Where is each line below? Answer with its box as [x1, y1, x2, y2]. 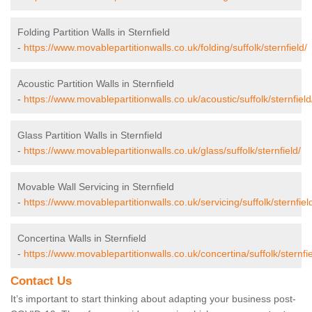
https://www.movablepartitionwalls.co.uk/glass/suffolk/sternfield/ [24, 145, 301, 157]
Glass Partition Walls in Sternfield [17, 130, 162, 141]
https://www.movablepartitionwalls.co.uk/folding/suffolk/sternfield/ [24, 42, 307, 54]
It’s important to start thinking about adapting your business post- [10, 293, 296, 305]
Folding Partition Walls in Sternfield [17, 26, 170, 38]
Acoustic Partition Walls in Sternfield [17, 78, 174, 90]
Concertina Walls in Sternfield [17, 233, 146, 244]
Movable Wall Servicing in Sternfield [17, 181, 174, 193]
